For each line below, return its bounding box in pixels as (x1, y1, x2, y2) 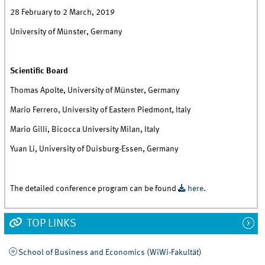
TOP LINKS (24, 218, 76, 229)
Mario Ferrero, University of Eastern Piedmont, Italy (10, 106, 191, 115)
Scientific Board (10, 67, 69, 76)
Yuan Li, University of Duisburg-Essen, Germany (10, 145, 179, 154)
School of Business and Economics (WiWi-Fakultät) (18, 248, 202, 257)
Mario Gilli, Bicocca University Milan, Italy (10, 125, 160, 134)
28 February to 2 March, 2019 (10, 8, 115, 17)
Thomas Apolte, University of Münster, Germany (10, 86, 180, 95)
